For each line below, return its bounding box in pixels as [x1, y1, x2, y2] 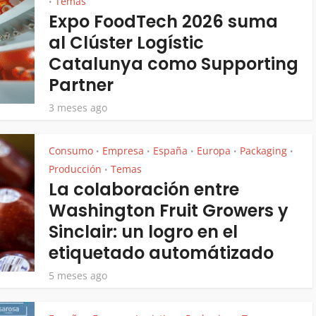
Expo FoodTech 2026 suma [49, 10, 278, 33]
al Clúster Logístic [49, 31, 204, 54]
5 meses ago [49, 269, 107, 282]
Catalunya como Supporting [49, 52, 298, 75]
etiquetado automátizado [49, 241, 274, 265]
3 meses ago [49, 101, 107, 114]
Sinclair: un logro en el [49, 220, 238, 243]
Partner [49, 73, 114, 97]
